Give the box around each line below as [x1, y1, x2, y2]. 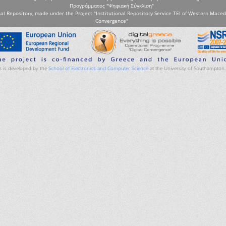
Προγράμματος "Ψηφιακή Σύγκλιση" [70, 2, 154, 9]
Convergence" [95, 17, 129, 24]
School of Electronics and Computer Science [48, 65, 148, 72]
